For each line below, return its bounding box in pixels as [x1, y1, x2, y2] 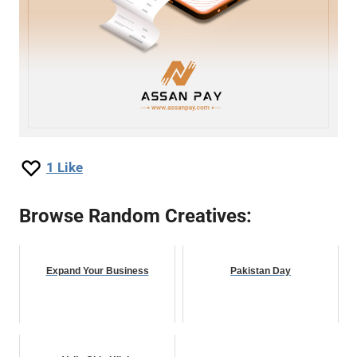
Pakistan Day [230, 265, 291, 277]
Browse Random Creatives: [19, 205, 252, 228]
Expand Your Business [45, 265, 149, 277]
